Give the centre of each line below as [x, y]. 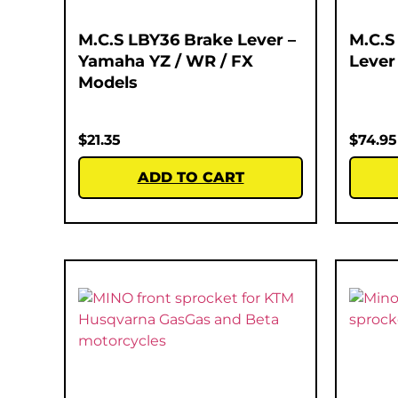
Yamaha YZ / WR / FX [166, 61]
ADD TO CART [191, 177]
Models [108, 82]
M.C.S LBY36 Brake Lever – [187, 40]
